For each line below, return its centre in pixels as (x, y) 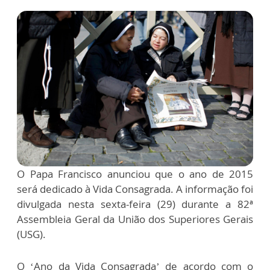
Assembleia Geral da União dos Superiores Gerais (135, 219)
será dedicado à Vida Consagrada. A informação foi (135, 189)
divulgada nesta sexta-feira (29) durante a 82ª (135, 204)
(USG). (31, 234)
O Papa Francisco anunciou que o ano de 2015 (135, 174)
